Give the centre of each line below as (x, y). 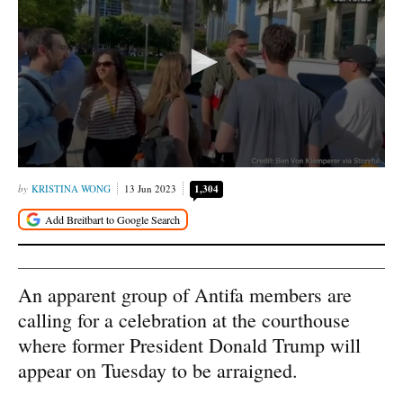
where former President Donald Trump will (189, 345)
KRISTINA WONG (71, 188)
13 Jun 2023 (150, 188)
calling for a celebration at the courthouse (184, 320)
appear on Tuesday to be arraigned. (158, 371)
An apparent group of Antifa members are (185, 295)
